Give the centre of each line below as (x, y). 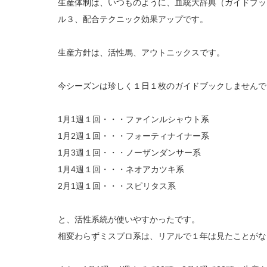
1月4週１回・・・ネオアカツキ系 (121, 169)
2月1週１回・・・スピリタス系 (117, 186)
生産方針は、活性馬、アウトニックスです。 (141, 52)
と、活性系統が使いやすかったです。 (129, 219)
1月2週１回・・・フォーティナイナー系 (133, 136)
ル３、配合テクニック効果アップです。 (133, 19)
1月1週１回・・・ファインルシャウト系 (133, 119)
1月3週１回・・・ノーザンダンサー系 (129, 153)
